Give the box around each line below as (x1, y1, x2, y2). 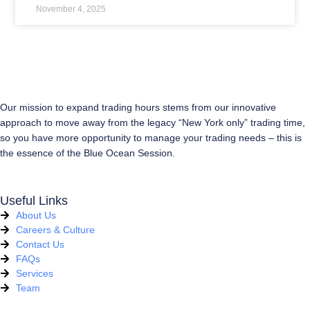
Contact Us (15, 238, 64, 250)
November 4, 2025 (35, 4, 106, 15)
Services (15, 267, 53, 279)
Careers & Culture (15, 224, 95, 235)
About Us (15, 209, 56, 221)
